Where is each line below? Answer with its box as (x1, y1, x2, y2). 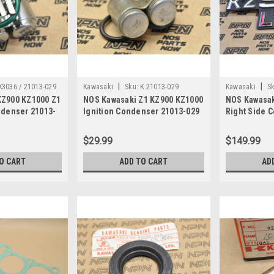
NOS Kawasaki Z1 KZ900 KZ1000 (83, 94, 204, 105)
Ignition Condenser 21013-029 (83, 106, 200, 116)
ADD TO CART (119, 156, 168, 166)
